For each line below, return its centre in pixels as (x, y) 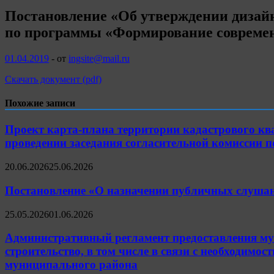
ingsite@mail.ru (99, 58)
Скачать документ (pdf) (53, 79)
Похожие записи (40, 103)
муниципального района (71, 265)
